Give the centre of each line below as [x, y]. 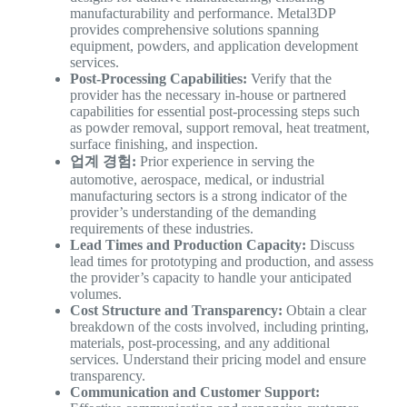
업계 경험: [103, 162]
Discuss [330, 245]
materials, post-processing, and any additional [199, 343]
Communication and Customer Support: [194, 392]
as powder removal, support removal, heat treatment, [219, 128]
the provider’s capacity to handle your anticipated [210, 278]
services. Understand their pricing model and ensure [218, 360]
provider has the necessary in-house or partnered [208, 95]
